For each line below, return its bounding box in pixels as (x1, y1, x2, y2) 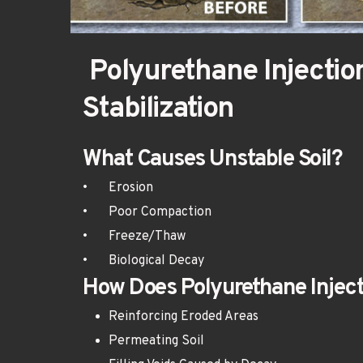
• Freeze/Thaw (109, 228, 186, 246)
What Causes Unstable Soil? (83, 145, 342, 175)
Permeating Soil (109, 333, 204, 350)
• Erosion (109, 180, 153, 197)
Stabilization (83, 91, 234, 129)
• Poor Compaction (109, 204, 211, 221)
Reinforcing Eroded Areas (109, 309, 258, 326)
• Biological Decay (109, 253, 204, 270)
